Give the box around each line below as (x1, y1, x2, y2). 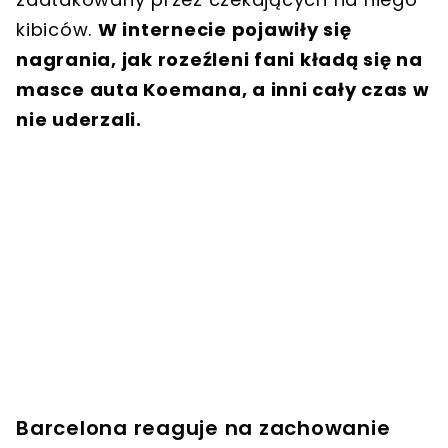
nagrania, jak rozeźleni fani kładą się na (16, 47, 423, 73)
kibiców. (16, 17, 98, 43)
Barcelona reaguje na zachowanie (16, 414, 391, 443)
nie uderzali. (16, 107, 142, 133)
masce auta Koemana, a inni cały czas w (16, 77, 430, 103)
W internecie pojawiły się (97, 17, 352, 43)
